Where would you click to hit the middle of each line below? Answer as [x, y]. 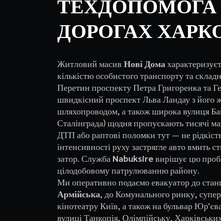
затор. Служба [85, 158]
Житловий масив [90, 63]
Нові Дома [144, 63]
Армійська [78, 194]
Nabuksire [133, 158]
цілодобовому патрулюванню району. [128, 170]
